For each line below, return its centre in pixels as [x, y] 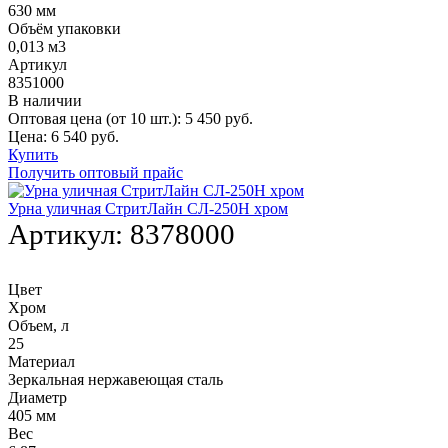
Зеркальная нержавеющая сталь [115, 380]
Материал [41, 362]
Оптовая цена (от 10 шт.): [94, 119]
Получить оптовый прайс [95, 173]
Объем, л [38, 326]
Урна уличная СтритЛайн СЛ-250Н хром [148, 209]
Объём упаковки [64, 29]
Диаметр [37, 398]
